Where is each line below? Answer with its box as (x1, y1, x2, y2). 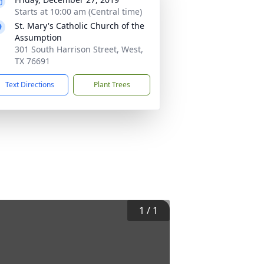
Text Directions (5, 80, 54, 90)
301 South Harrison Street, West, (15, 44, 143, 55)
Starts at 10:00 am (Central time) (15, 6, 142, 17)
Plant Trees (93, 80, 130, 90)
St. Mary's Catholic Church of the (15, 20, 144, 31)
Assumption (15, 32, 62, 43)
